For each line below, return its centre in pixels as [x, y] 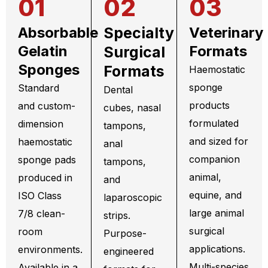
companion [214, 159]
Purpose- [125, 234]
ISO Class [40, 196]
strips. [117, 216]
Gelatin [43, 51]
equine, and [215, 195]
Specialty [138, 33]
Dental [118, 90]
